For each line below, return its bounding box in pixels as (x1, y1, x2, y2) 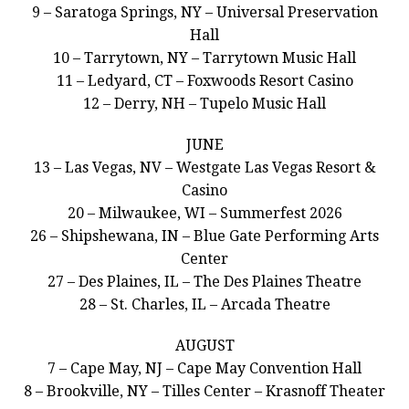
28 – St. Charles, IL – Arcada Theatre (79, 296, 330, 314)
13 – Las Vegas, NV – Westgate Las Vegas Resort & (33, 159, 376, 177)
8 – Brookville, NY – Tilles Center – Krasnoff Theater (24, 383, 385, 401)
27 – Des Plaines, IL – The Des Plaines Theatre (47, 273, 362, 291)
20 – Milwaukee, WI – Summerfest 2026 (67, 204, 342, 223)
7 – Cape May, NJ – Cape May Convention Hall (47, 360, 362, 378)
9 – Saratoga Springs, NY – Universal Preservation (31, 4, 378, 22)
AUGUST (174, 337, 235, 355)
